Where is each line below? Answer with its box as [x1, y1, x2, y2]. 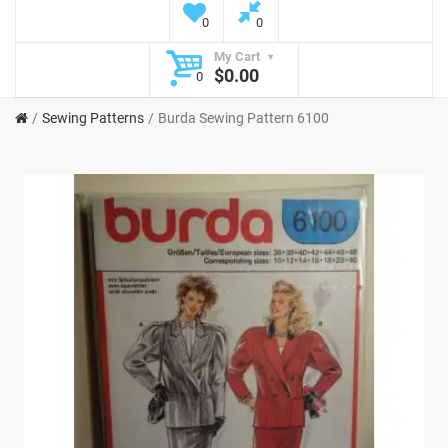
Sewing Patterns [42, 110, 144, 126]
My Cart [213, 49, 266, 64]
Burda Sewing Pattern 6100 [158, 110, 329, 126]
